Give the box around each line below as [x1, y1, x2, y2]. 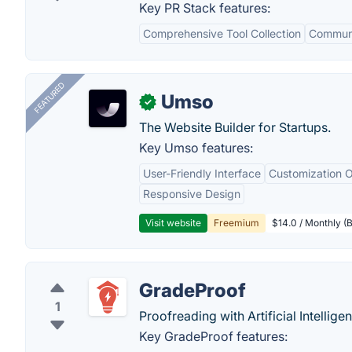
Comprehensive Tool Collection [143, 27, 301, 40]
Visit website [145, 217, 201, 229]
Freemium [214, 217, 259, 229]
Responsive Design [143, 187, 240, 200]
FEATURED [31, 80, 67, 115]
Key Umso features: [139, 140, 253, 156]
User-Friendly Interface [143, 167, 261, 180]
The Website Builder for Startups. [139, 119, 331, 135]
